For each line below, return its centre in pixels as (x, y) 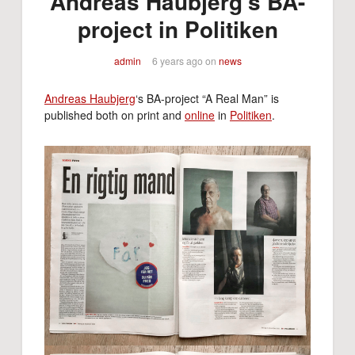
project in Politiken (177, 29)
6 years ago (177, 61)
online (200, 115)
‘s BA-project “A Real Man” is (207, 99)
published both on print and (115, 115)
